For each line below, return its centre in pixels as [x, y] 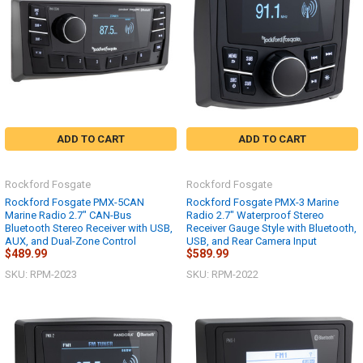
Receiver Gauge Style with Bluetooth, [271, 228]
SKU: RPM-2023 [41, 275]
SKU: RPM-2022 [222, 275]
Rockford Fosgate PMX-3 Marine [263, 202]
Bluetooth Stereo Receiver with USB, [89, 228]
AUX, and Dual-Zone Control [70, 241]
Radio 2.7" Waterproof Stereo [255, 215]
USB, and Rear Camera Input [252, 241]
